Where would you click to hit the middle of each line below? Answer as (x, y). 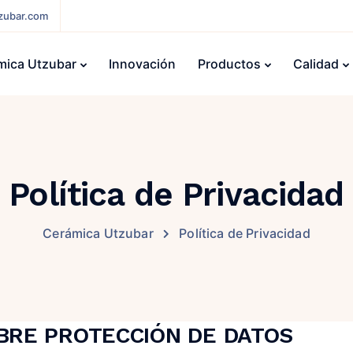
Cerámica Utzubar (98, 233)
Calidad (316, 64)
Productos (230, 64)
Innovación (143, 64)
